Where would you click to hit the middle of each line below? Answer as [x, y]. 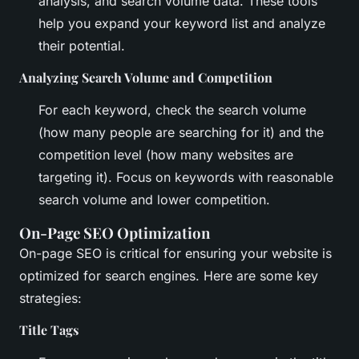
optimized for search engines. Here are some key [169, 276]
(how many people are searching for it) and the [181, 133]
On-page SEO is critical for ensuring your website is [175, 254]
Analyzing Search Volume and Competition [146, 78]
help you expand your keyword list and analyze [182, 24]
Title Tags [49, 330]
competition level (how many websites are [166, 155]
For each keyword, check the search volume [172, 110]
